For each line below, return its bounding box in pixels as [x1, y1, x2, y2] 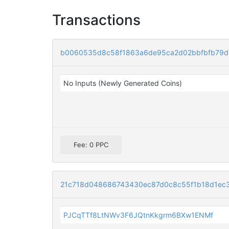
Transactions [52, 11, 141, 29]
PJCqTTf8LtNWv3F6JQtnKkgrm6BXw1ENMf [63, 211, 214, 220]
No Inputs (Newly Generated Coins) [63, 79, 182, 87]
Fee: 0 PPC [74, 141, 108, 149]
